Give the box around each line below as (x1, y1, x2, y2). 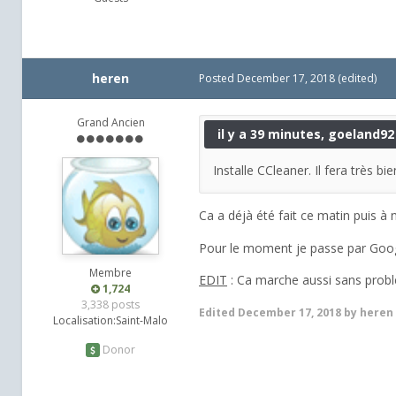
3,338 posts (81, 297, 140, 313)
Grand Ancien (76, 115, 145, 131)
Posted (199, 71, 237, 87)
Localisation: (53, 313, 116, 329)
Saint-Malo (116, 313, 168, 329)
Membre (89, 265, 132, 281)
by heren (341, 304, 393, 320)
